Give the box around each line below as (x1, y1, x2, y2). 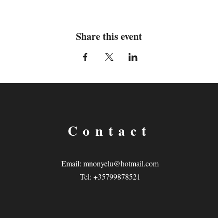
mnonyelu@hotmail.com (83, 158, 159, 168)
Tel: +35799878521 (79, 171, 141, 182)
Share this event (76, 29, 142, 43)
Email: (61, 158, 84, 168)
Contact (68, 120, 152, 141)
